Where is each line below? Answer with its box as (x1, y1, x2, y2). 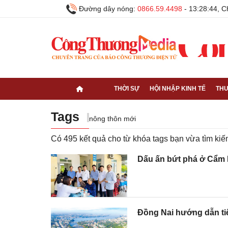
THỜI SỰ (114, 85, 139, 92)
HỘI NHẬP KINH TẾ (150, 85, 206, 92)
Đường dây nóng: (77, 4, 137, 13)
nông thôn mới (89, 114, 136, 123)
